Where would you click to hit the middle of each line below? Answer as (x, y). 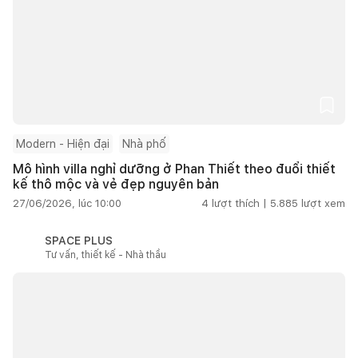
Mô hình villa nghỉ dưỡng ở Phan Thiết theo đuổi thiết (174, 169)
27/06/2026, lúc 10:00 (67, 203)
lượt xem (323, 203)
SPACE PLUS (79, 240)
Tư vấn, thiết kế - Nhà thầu (105, 255)
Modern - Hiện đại (63, 143)
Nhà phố (144, 143)
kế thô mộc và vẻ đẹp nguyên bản (116, 184)
